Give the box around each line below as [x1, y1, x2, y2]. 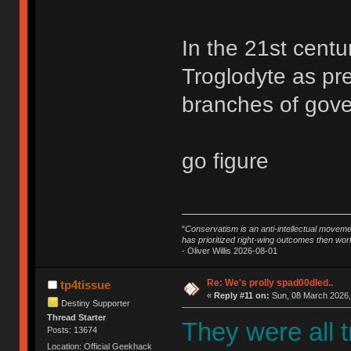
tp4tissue [60, 277, 110, 291]
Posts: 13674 [47, 324, 98, 335]
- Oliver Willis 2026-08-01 [181, 245, 277, 255]
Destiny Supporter [61, 298, 131, 308]
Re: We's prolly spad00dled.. [206, 277, 333, 288]
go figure [181, 149, 269, 174]
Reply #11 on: [213, 290, 270, 300]
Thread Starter [47, 312, 107, 322]
